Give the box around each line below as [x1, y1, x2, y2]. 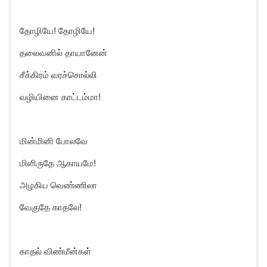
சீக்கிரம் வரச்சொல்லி [20, 69, 97, 80]
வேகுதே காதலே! [20, 201, 82, 213]
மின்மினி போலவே [20, 135, 88, 147]
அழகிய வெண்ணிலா [20, 179, 97, 191]
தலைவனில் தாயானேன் [20, 47, 107, 58]
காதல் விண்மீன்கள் [20, 246, 91, 257]
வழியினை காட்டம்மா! [20, 91, 101, 103]
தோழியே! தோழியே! [20, 25, 95, 36]
